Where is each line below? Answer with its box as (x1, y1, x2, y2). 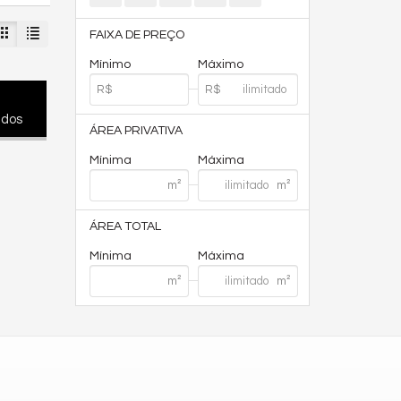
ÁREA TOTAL (89, 220, 161, 233)
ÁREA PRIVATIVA (89, 124, 183, 137)
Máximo (198, 58, 244, 71)
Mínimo (89, 58, 131, 71)
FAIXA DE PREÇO (89, 29, 184, 41)
